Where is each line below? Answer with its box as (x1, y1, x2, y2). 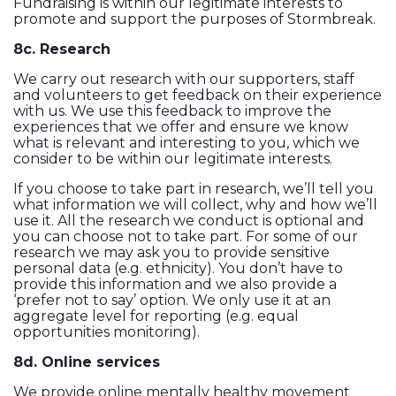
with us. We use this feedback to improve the (13, 103, 331, 120)
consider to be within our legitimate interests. (13, 150, 332, 168)
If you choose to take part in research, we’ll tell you (13, 180, 374, 198)
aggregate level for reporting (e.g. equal (13, 308, 299, 325)
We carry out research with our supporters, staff (13, 71, 354, 88)
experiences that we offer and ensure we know (13, 118, 348, 136)
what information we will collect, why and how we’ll (13, 196, 377, 214)
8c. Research (13, 41, 110, 58)
